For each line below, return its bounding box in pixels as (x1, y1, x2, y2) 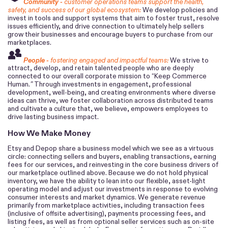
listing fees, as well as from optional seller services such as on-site (8, 217, 214, 226)
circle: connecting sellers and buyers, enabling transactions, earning (8, 152, 216, 161)
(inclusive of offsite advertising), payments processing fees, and (8, 209, 206, 218)
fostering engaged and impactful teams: (50, 55, 168, 65)
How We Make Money (8, 128, 91, 138)
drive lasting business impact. (8, 112, 99, 122)
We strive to (170, 55, 209, 65)
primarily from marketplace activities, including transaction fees (8, 201, 205, 210)
